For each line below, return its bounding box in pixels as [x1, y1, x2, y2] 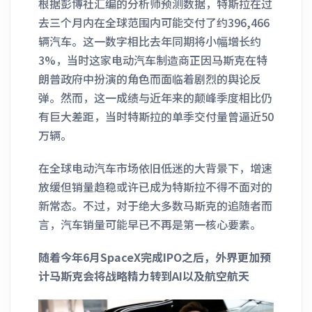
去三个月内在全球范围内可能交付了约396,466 [38, 13, 270, 31]
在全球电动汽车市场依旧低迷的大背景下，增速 [38, 159, 272, 176]
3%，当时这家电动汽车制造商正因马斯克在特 [38, 51, 267, 68]
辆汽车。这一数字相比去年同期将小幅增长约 [38, 32, 261, 49]
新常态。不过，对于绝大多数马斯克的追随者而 [38, 196, 272, 214]
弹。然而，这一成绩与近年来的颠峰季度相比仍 [38, 88, 272, 106]
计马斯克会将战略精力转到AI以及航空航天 [38, 267, 249, 284]
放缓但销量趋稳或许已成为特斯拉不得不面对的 [38, 178, 272, 195]
